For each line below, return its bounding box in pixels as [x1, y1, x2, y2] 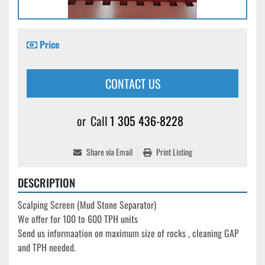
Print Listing [156, 146, 192, 159]
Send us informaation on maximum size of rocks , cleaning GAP [18, 226, 239, 241]
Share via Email [86, 146, 132, 159]
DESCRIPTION [18, 174, 75, 191]
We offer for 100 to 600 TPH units [18, 212, 138, 227]
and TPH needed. [18, 240, 76, 255]
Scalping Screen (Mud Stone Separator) [18, 198, 156, 212]
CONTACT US [105, 75, 160, 93]
